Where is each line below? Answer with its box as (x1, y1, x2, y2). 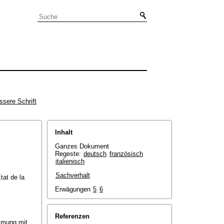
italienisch (55, 157, 84, 165)
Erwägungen (55, 185, 92, 193)
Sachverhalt (55, 171, 90, 179)
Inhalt (55, 128, 72, 136)
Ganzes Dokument (55, 142, 109, 150)
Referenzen (55, 212, 89, 220)
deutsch (83, 150, 106, 157)
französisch (109, 150, 143, 157)
